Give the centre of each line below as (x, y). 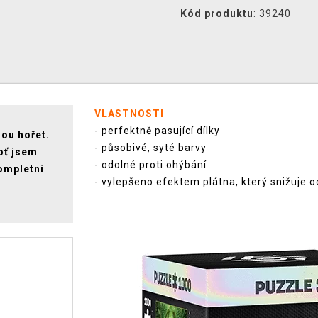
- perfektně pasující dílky (157, 131)
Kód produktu (217, 13)
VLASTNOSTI (129, 114)
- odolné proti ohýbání (150, 165)
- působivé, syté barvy (150, 148)
